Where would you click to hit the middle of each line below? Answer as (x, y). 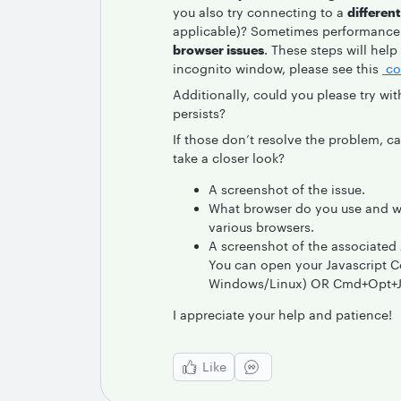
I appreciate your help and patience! (282, 315)
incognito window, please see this (277, 68)
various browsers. (261, 227)
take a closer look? (229, 158)
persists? (199, 113)
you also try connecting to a (260, 12)
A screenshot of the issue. (287, 189)
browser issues (218, 50)
